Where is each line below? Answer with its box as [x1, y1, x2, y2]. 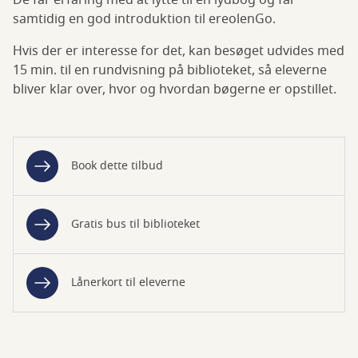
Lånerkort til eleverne [71, 274, 185, 292]
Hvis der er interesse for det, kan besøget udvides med [13, 42, 344, 62]
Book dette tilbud [71, 157, 163, 175]
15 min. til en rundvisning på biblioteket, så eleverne [13, 61, 327, 81]
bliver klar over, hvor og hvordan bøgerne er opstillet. [13, 80, 336, 100]
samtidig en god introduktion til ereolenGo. [13, 10, 276, 30]
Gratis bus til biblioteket [71, 216, 200, 233]
